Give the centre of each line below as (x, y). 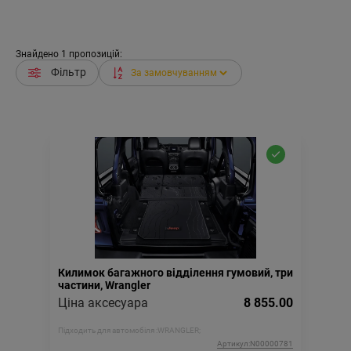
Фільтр (69, 72)
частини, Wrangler (104, 286)
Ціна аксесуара (103, 303)
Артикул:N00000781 (255, 344)
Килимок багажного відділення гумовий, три (175, 273)
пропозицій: (94, 54)
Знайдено (38, 54)
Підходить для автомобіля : (108, 331)
